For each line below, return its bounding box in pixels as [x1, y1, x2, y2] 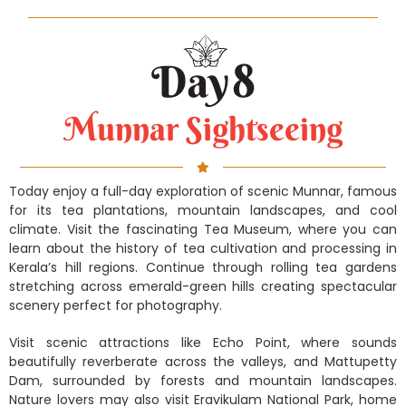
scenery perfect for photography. [9, 295, 222, 314]
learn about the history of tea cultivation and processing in [9, 238, 397, 257]
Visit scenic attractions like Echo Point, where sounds [9, 333, 397, 352]
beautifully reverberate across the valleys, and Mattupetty [9, 352, 397, 371]
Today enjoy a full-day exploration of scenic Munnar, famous [9, 181, 397, 200]
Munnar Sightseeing [63, 108, 343, 149]
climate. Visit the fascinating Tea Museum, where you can [9, 219, 397, 238]
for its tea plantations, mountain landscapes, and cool [9, 200, 397, 219]
